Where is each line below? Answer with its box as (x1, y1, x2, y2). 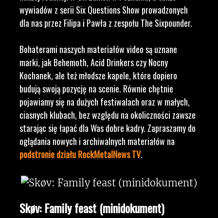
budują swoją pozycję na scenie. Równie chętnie (19, 82, 173, 95)
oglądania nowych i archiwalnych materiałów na (19, 134, 175, 147)
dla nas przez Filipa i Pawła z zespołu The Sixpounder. (19, 16, 192, 29)
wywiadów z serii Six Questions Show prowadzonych (19, 3, 188, 16)
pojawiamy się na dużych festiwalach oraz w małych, (19, 95, 190, 108)
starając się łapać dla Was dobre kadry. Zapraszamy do (19, 121, 196, 134)
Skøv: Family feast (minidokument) (19, 199, 164, 217)
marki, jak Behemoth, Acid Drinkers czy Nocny (19, 55, 168, 69)
